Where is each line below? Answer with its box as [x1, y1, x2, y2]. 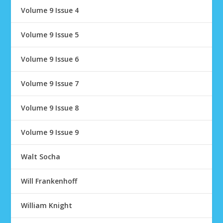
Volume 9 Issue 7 [21, 79, 79, 88]
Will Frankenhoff [21, 176, 78, 186]
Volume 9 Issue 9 [21, 127, 79, 137]
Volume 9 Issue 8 [21, 103, 79, 112]
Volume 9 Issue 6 [21, 54, 79, 64]
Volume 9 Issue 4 [21, 5, 79, 15]
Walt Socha [21, 152, 61, 161]
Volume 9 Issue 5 [21, 30, 79, 39]
